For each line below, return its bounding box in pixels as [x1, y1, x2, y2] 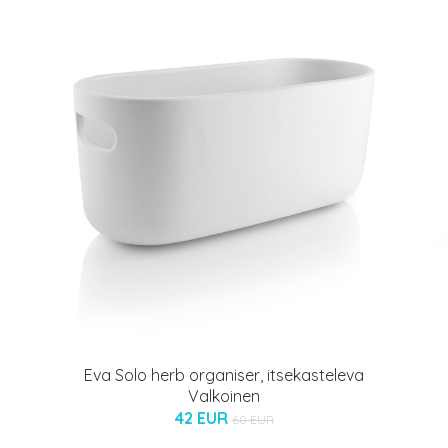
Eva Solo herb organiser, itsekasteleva [84, 364, 364, 385]
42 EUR [174, 407, 232, 428]
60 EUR [231, 411, 274, 427]
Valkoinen [188, 385, 260, 406]
